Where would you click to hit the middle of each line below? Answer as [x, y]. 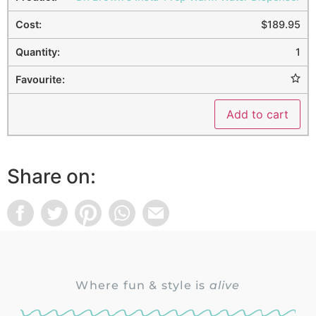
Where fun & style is [142, 285]
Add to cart [257, 114]
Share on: [51, 176]
